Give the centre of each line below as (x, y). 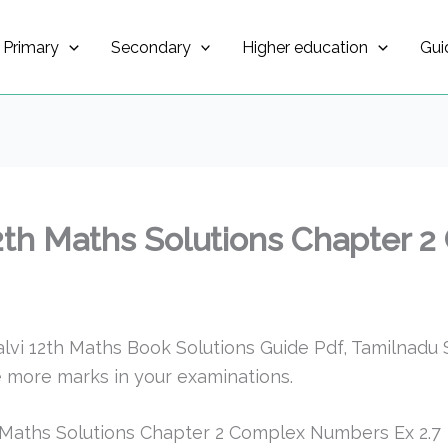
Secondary (150, 47)
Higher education (305, 47)
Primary (31, 47)
